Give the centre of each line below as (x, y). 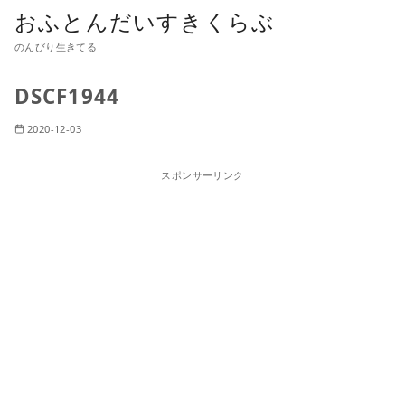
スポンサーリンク (202, 174)
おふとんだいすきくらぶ (145, 21)
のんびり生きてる (56, 46)
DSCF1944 (67, 96)
